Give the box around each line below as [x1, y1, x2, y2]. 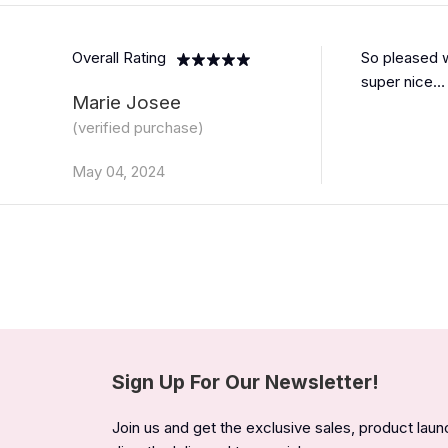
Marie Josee [72, 91, 181, 115]
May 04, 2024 [72, 162, 165, 182]
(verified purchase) [72, 118, 204, 138]
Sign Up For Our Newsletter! [112, 370, 379, 395]
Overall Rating [72, 48, 166, 68]
